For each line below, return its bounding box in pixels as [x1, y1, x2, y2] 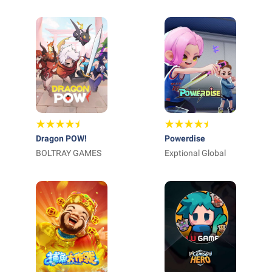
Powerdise [165, 134, 205, 143]
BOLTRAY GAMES [36, 148, 101, 158]
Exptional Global [165, 148, 226, 158]
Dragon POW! [36, 134, 87, 143]
